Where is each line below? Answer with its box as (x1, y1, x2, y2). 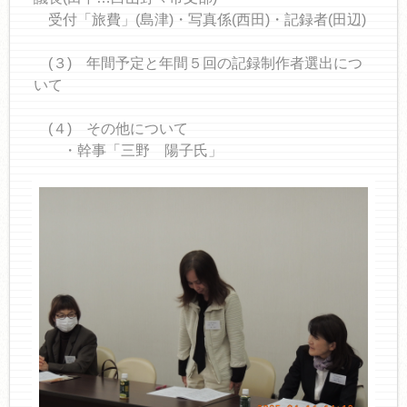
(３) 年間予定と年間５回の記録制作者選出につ (33, 55, 362, 71)
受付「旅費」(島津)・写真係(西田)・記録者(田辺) (33, 12, 366, 27)
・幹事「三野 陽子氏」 (33, 143, 223, 158)
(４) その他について (33, 121, 188, 136)
